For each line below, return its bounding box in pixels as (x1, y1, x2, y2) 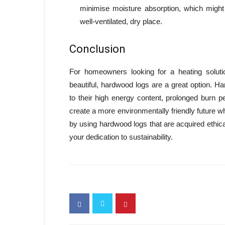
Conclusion (69, 43, 126, 55)
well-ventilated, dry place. (80, 17, 162, 26)
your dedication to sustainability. (69, 133, 173, 141)
